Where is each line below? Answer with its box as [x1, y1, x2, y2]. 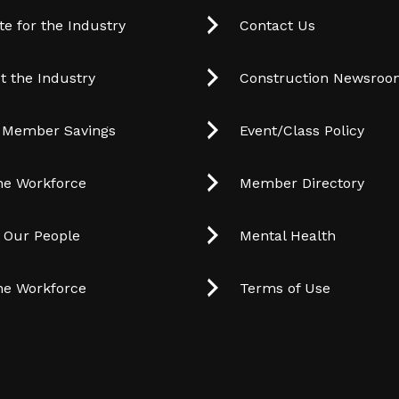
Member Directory [240, 175, 364, 192]
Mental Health [240, 227, 336, 245]
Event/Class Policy [240, 122, 364, 140]
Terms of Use [240, 280, 330, 297]
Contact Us [240, 17, 315, 35]
